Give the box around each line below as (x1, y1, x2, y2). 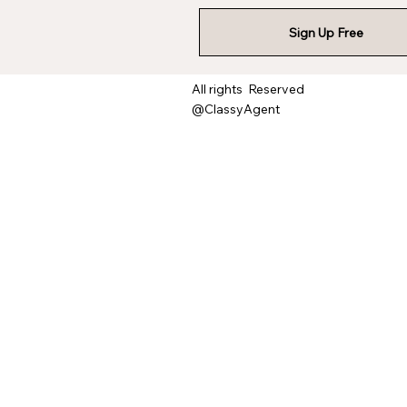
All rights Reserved (191, 80, 304, 97)
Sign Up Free (288, 24, 363, 41)
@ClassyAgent (191, 100, 280, 117)
